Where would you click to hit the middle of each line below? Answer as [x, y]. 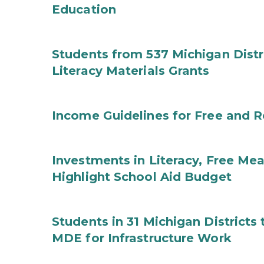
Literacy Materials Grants [131, 71]
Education [84, 9]
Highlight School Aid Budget [142, 177]
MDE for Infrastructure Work [142, 238]
